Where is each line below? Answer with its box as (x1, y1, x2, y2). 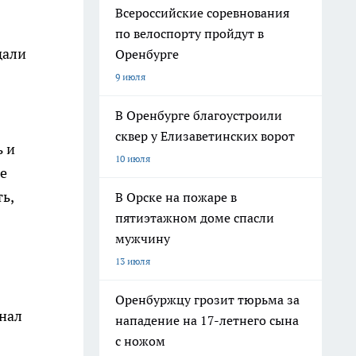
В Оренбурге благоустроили (115, 107, 282, 123)
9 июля (115, 71, 145, 83)
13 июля (115, 255, 150, 267)
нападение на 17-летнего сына (115, 312, 299, 328)
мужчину (115, 230, 170, 246)
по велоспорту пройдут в (115, 25, 264, 41)
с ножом (115, 333, 165, 349)
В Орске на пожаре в (115, 189, 237, 205)
